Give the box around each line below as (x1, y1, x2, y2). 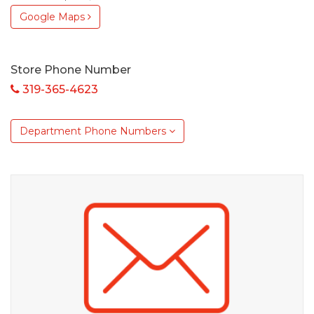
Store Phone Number (11, 62, 131, 76)
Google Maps (20, 10, 88, 23)
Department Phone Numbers (20, 124, 169, 137)
